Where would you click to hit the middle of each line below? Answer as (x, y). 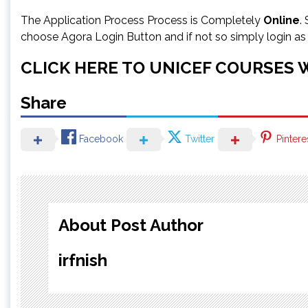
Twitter (200, 139)
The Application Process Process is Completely (142, 20)
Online (282, 20)
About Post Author (131, 225)
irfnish (83, 260)
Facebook (101, 139)
